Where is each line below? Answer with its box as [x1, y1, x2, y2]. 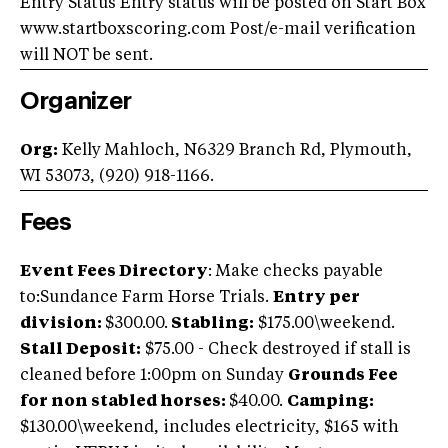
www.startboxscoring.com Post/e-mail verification [20, 22, 416, 39]
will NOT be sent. [20, 48, 153, 65]
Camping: [287, 394, 374, 411]
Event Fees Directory [20, 264, 208, 281]
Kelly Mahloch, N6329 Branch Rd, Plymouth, [58, 143, 412, 160]
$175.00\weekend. [254, 316, 395, 333]
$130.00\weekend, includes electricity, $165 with [20, 420, 399, 437]
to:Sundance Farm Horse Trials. [20, 290, 273, 307]
